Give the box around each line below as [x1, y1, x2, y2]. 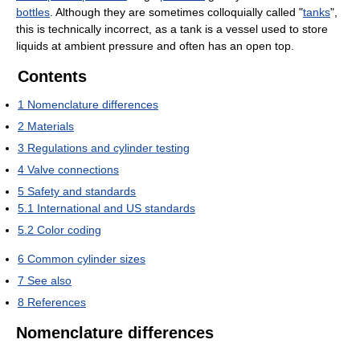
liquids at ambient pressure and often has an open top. [16, 39, 294, 53]
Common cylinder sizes [27, 252, 145, 266]
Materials [27, 120, 74, 133]
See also [27, 274, 72, 288]
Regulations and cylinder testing [27, 141, 190, 155]
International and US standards [37, 202, 195, 215]
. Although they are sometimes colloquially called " [50, 6, 303, 19]
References [27, 296, 86, 309]
